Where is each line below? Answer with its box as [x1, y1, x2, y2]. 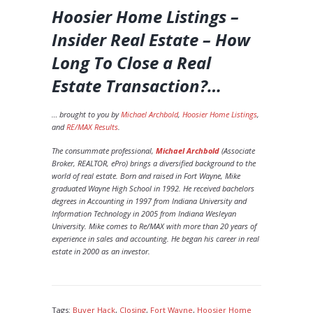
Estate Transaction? [52, 74, 208, 98]
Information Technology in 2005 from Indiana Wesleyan [52, 208, 236, 219]
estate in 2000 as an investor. [52, 246, 150, 256]
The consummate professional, [52, 145, 156, 156]
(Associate [219, 145, 255, 156]
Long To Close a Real [52, 51, 211, 75]
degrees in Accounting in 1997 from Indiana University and [52, 196, 247, 206]
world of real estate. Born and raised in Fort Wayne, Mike [52, 170, 240, 181]
